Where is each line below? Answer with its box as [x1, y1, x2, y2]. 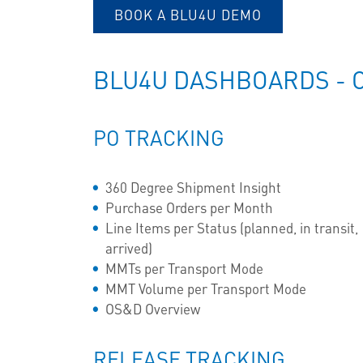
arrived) [105, 238, 157, 257]
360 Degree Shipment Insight [105, 177, 286, 196]
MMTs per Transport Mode [105, 258, 268, 277]
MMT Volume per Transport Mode [105, 279, 311, 297]
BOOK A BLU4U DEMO [113, 5, 262, 23]
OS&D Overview [105, 299, 205, 318]
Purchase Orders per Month [105, 198, 278, 216]
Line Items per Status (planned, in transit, [105, 218, 358, 237]
